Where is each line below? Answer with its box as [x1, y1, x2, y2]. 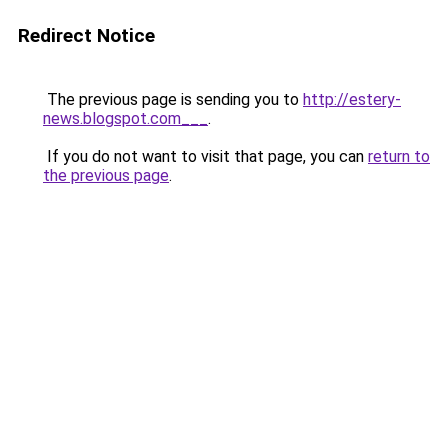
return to [368, 147, 430, 166]
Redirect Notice [18, 24, 155, 47]
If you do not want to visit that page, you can [43, 147, 368, 166]
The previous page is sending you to [43, 90, 303, 109]
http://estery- [303, 90, 401, 109]
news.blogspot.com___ [43, 109, 208, 128]
